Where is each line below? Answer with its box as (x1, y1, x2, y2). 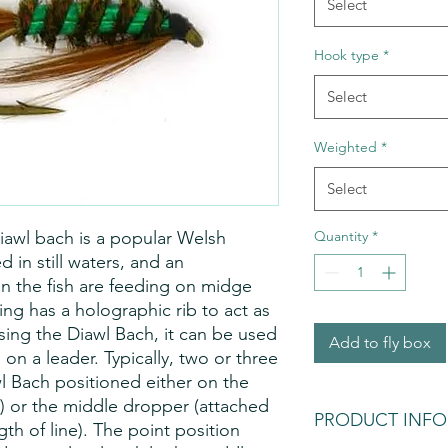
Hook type (314, 45, 379, 64)
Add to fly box (329, 332, 431, 352)
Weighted (314, 137, 377, 156)
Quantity (314, 226, 368, 245)
